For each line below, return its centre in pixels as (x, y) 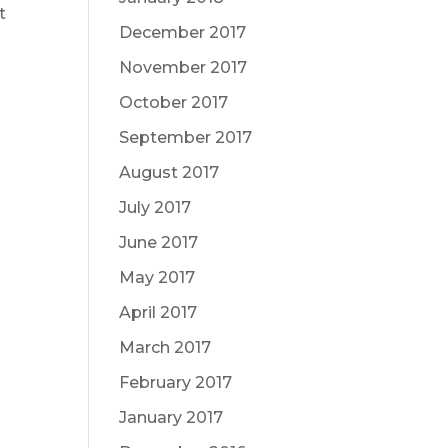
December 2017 (183, 32)
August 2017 (169, 172)
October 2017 (174, 102)
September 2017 (186, 137)
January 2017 (171, 417)
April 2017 (158, 312)
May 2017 (157, 277)
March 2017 (165, 347)
